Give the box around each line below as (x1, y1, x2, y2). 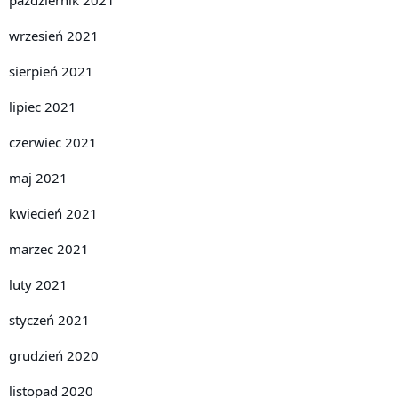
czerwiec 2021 (9, 132, 97, 151)
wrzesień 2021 (9, 26, 99, 44)
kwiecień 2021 (9, 203, 98, 222)
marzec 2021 (9, 239, 89, 258)
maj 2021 (9, 168, 68, 187)
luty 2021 (9, 275, 68, 293)
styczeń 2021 (9, 310, 90, 329)
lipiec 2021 (9, 97, 76, 115)
